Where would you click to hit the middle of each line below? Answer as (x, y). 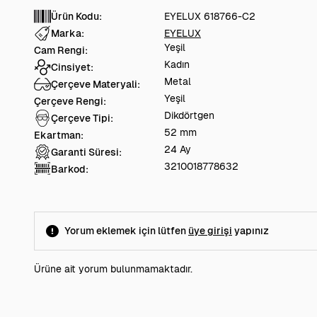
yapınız (250, 231)
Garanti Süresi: (86, 152)
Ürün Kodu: (76, 16)
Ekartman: (59, 135)
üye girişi (210, 231)
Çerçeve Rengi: (70, 101)
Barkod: (70, 169)
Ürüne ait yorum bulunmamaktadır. (113, 269)
